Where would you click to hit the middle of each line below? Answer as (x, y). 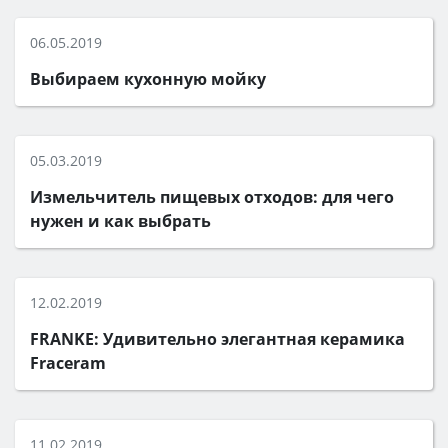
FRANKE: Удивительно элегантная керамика (217, 339)
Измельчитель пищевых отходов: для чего (212, 197)
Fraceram (68, 363)
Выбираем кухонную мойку (148, 79)
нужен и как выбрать (120, 221)
